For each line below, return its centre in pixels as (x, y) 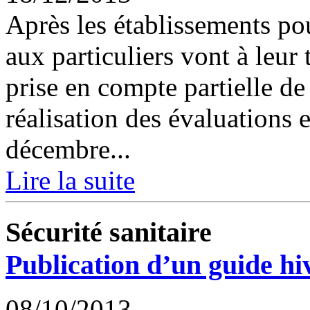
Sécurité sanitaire (109, 232)
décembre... (68, 149)
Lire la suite (70, 180)
